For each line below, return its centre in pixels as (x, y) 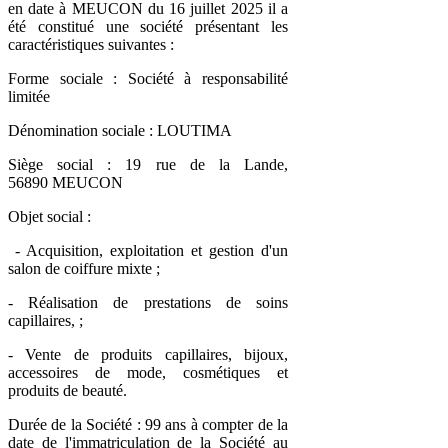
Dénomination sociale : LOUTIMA (120, 130)
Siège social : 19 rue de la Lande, (148, 164)
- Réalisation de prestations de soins (148, 302)
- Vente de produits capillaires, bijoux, (148, 354)
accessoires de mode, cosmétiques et (148, 372)
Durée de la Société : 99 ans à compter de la (148, 424)
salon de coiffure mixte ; (84, 268)
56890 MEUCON (65, 182)
